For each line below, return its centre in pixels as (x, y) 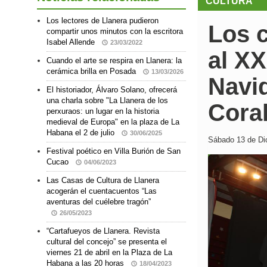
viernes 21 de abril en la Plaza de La (109, 252)
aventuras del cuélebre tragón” (99, 202)
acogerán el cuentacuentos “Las (102, 191)
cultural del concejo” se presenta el (107, 242)
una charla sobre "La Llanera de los (107, 100)
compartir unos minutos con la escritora (115, 31)
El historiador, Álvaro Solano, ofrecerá (112, 90)
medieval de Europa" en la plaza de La (113, 122)
